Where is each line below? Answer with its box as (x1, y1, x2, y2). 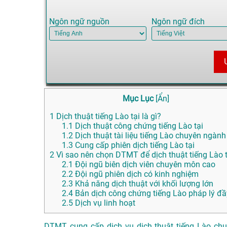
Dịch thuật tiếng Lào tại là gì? (54, 111, 161, 122)
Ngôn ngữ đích (151, 17, 205, 27)
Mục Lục (123, 94, 154, 104)
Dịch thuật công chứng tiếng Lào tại (73, 121, 203, 131)
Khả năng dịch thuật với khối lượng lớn (73, 179, 213, 189)
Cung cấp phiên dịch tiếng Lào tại (73, 140, 195, 150)
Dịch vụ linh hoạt (73, 198, 135, 208)
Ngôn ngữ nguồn (49, 17, 109, 27)
